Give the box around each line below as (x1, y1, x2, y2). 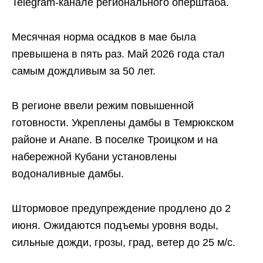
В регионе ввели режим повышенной (12, 99, 194, 112)
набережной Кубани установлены (12, 150, 177, 163)
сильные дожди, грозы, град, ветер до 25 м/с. (12, 236, 235, 248)
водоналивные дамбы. (12, 167, 124, 180)
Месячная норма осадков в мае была (12, 31, 196, 43)
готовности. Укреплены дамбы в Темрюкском (12, 116, 234, 129)
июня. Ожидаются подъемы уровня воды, (12, 219, 218, 231)
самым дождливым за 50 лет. (12, 65, 156, 77)
